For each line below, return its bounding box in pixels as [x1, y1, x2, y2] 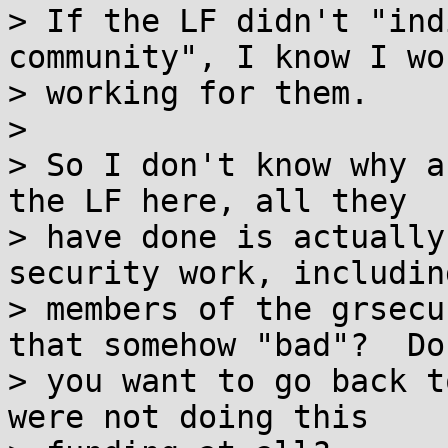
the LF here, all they [8, 183, 407, 219]
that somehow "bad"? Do [8, 327, 445, 363]
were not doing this [8, 399, 369, 435]
